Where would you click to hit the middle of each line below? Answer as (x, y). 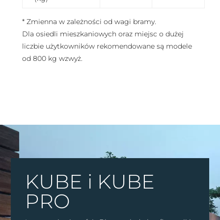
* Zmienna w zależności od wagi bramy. (89, 22)
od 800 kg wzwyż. (52, 59)
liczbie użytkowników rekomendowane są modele (107, 46)
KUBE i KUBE (90, 181)
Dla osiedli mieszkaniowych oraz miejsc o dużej (103, 34)
